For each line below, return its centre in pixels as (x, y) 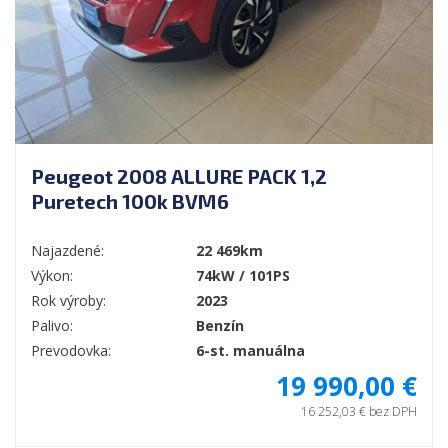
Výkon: (52, 276)
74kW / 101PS (243, 276)
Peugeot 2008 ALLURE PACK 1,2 (179, 176)
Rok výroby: (68, 301)
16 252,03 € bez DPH (359, 412)
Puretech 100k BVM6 (130, 201)
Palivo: (52, 326)
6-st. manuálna (250, 351)
